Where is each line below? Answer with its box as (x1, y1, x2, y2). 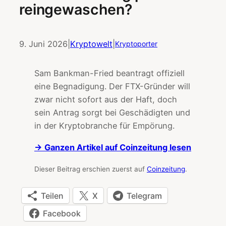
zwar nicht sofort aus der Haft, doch (34, 94, 177, 105)
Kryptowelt (70, 38, 112, 49)
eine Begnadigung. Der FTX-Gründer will (34, 81, 190, 92)
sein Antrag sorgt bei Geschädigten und (34, 107, 190, 118)
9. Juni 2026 (19, 38, 68, 49)
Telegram (127, 190, 162, 201)
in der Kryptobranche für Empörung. (34, 121, 175, 131)
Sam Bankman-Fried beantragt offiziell (34, 68, 185, 79)
